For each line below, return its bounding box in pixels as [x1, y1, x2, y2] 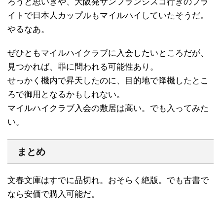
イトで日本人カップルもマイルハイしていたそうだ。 [7, 10, 209, 20]
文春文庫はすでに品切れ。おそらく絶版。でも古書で [7, 175, 209, 185]
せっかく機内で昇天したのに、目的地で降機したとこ [7, 75, 209, 85]
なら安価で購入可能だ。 [7, 189, 100, 199]
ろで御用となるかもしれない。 [7, 89, 125, 99]
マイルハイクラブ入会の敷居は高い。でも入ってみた [7, 103, 209, 113]
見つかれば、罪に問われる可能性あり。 [7, 62, 158, 72]
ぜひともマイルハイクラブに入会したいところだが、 [7, 48, 209, 58]
